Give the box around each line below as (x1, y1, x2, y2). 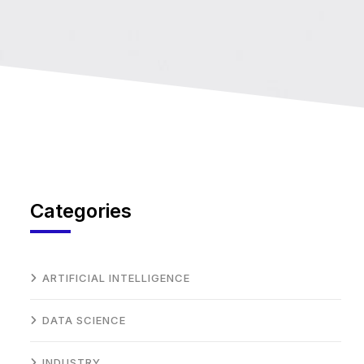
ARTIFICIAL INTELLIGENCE (42, 271, 190, 285)
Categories (30, 199, 132, 223)
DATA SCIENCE (42, 314, 126, 327)
